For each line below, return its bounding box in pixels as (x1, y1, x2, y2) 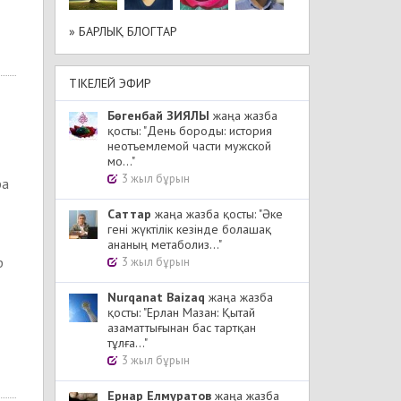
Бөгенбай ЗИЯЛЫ (107, 107, 209, 124)
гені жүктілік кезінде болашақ (107, 221, 271, 237)
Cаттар (107, 206, 151, 222)
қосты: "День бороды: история (107, 123, 272, 139)
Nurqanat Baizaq (107, 289, 205, 305)
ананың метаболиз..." (107, 236, 222, 252)
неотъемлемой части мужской (107, 138, 271, 154)
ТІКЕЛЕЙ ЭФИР (69, 75, 151, 91)
